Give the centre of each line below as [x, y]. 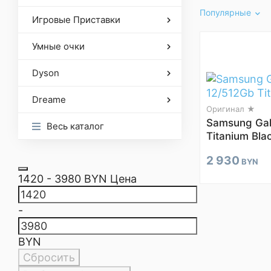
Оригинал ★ [231, 109]
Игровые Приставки [76, 20]
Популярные [225, 12]
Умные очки [58, 46]
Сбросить [49, 257]
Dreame [49, 100]
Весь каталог [75, 126]
